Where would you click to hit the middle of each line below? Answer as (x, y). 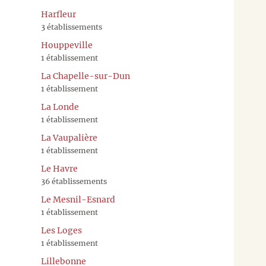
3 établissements (72, 27)
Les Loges (61, 231)
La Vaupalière (69, 138)
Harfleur (58, 15)
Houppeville (67, 45)
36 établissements (74, 182)
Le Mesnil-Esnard (78, 200)
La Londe (60, 107)
